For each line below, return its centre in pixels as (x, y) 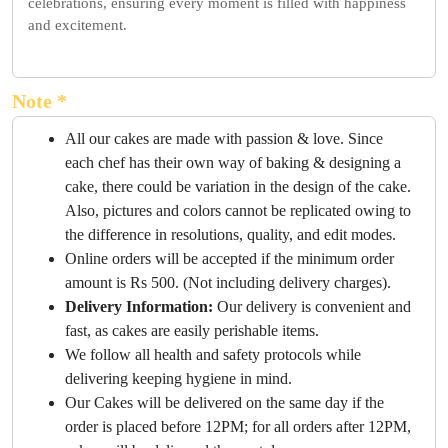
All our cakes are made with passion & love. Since (224, 139)
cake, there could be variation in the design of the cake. (238, 187)
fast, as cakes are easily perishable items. (192, 331)
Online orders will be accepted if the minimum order (229, 259)
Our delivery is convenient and (312, 307)
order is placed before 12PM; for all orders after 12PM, (238, 427)
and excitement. (77, 25)
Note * (39, 101)
